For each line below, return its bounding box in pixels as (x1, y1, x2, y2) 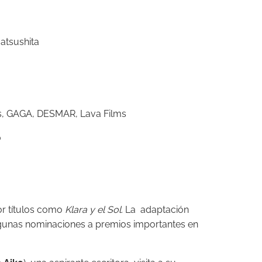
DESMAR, (36, 108, 78, 120)
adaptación (140, 204, 189, 216)
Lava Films (80, 108, 126, 120)
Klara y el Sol (65, 204, 121, 216)
